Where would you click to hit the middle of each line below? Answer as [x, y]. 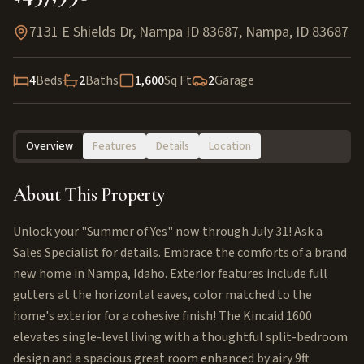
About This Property [89, 195]
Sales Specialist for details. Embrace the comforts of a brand [180, 253]
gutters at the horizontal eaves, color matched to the [162, 295]
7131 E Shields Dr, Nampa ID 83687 [134, 32]
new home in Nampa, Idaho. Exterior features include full [170, 274]
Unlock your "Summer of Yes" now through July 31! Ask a [168, 232]
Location [230, 146]
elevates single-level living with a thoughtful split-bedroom [180, 337]
